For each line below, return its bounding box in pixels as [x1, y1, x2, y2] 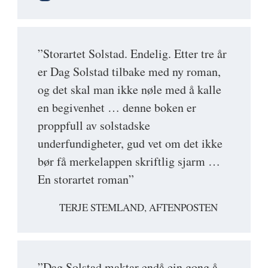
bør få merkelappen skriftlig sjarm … [38, 153, 220, 170]
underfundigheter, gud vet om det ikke [38, 135, 223, 152]
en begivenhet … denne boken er [38, 99, 196, 116]
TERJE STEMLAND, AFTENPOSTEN [59, 200, 218, 215]
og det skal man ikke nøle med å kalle [38, 81, 221, 98]
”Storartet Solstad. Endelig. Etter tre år [38, 45, 227, 62]
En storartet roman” [38, 171, 134, 188]
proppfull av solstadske [38, 117, 150, 134]
